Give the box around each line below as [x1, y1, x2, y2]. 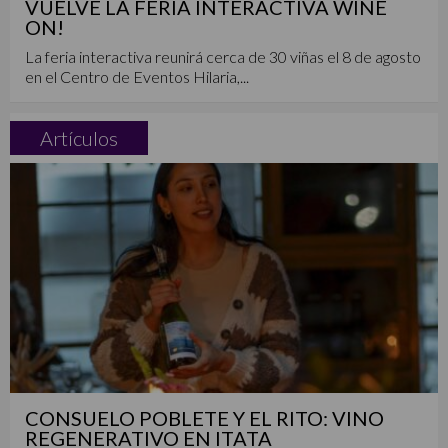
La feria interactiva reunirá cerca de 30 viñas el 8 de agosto [25, 46, 421, 66]
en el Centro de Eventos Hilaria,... [25, 66, 249, 86]
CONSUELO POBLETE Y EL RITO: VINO [25, 405, 384, 430]
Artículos [40, 125, 118, 150]
